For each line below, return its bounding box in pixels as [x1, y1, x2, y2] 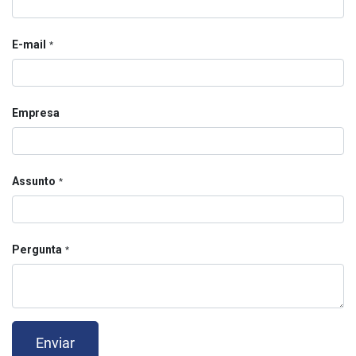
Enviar [35, 335, 75, 352]
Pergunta [12, 243, 62, 256]
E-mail [12, 38, 46, 51]
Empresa [12, 106, 60, 119]
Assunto [12, 175, 56, 188]
